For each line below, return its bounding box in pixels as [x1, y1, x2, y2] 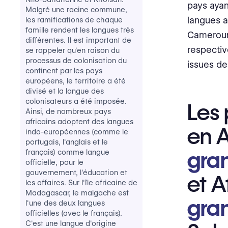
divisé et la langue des [25, 87, 104, 96]
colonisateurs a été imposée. [25, 97, 127, 106]
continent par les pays [25, 66, 102, 75]
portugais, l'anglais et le [25, 137, 108, 147]
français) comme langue [25, 148, 109, 157]
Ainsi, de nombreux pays [25, 107, 111, 116]
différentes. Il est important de [25, 36, 131, 45]
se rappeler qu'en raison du [25, 46, 120, 55]
